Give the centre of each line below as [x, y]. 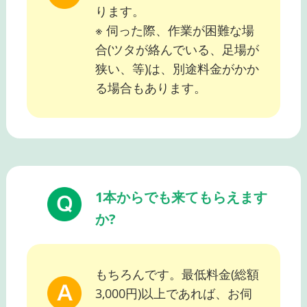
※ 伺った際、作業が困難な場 [174, 30]
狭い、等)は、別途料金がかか [177, 69]
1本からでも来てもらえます [181, 197]
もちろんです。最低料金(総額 [177, 274]
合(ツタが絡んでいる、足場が [177, 50]
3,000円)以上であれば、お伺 [173, 294]
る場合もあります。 [150, 88]
